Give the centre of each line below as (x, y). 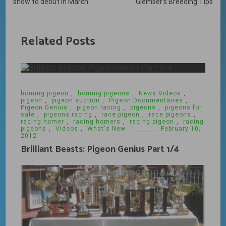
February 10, (181, 129)
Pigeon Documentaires (146, 100)
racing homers (97, 122)
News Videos (160, 93)
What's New (107, 129)
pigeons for (184, 107)
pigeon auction (76, 100)
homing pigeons (104, 93)
